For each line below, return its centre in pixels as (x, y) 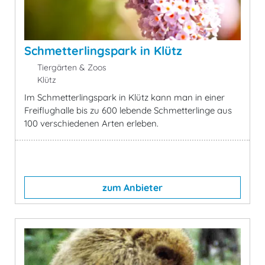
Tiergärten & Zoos (70, 67)
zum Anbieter (132, 187)
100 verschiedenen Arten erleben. (91, 123)
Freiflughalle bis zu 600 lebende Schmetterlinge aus (128, 110)
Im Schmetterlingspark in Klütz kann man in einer (125, 97)
